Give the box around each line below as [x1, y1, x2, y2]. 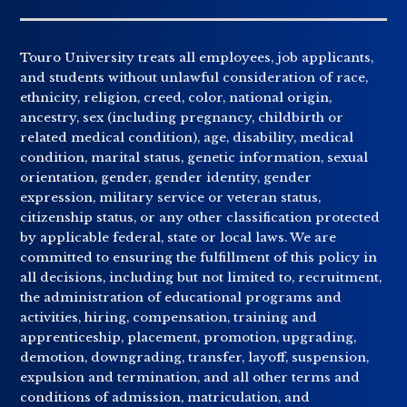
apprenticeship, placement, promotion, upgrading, [20, 330, 357, 346]
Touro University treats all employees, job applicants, [20, 50, 374, 66]
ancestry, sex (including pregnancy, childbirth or [20, 110, 344, 126]
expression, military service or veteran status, [20, 190, 322, 206]
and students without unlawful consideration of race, [20, 70, 369, 86]
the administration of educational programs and [20, 290, 342, 306]
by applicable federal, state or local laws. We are [20, 230, 337, 246]
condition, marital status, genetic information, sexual [20, 150, 369, 166]
